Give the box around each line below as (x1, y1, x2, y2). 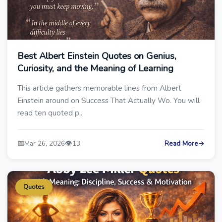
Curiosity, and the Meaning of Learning (17, 62, 173, 74)
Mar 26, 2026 (24, 139, 65, 148)
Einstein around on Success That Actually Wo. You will (17, 96, 200, 106)
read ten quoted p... (17, 108, 84, 118)
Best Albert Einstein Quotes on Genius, (17, 50, 176, 62)
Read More (165, 139, 198, 148)
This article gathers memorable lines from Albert (17, 83, 181, 93)
